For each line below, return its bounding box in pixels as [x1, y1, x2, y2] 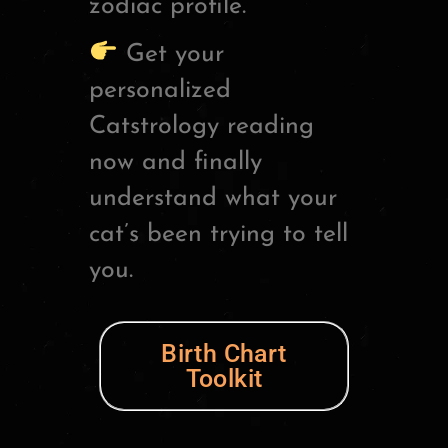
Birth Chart [161, 338, 287, 368]
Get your [117, 41, 224, 67]
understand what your [89, 185, 337, 211]
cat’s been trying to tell [89, 221, 348, 247]
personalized [89, 77, 231, 103]
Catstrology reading [89, 113, 314, 139]
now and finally [89, 149, 262, 175]
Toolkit [185, 363, 263, 393]
